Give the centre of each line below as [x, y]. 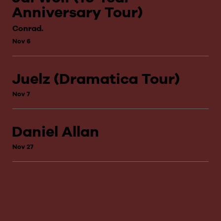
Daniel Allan [55, 132]
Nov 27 [23, 147]
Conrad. [28, 28]
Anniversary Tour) [77, 12]
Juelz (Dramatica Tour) [96, 79]
